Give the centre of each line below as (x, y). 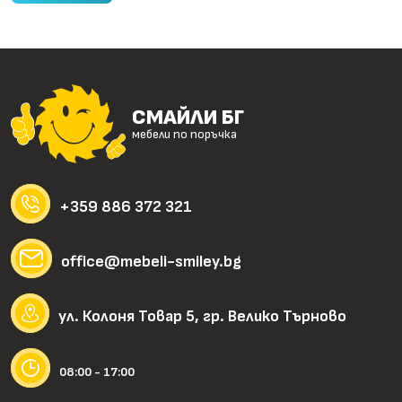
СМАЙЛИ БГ (188, 118)
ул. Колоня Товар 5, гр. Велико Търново (202, 317)
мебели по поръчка (185, 135)
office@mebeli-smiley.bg (151, 262)
